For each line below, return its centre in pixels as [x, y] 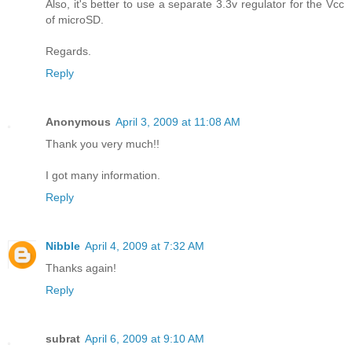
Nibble [63, 246]
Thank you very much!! [103, 144]
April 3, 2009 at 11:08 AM [178, 122]
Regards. [68, 51]
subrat [63, 339]
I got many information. [103, 176]
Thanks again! [81, 268]
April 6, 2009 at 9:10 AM [145, 339]
